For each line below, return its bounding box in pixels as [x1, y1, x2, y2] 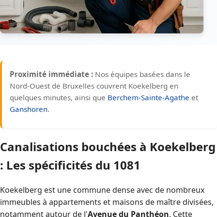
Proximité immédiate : [10, 69, 93, 79]
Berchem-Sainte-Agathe [108, 92, 189, 102]
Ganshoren [10, 104, 47, 114]
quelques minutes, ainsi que [10, 92, 108, 102]
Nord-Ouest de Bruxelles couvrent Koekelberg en [10, 80, 178, 91]
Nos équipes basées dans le [93, 69, 190, 79]
